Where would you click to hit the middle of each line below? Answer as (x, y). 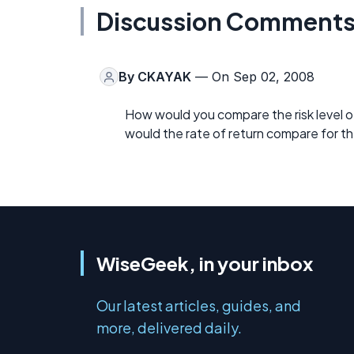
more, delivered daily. (169, 328)
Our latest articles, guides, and (199, 305)
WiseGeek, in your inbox (205, 263)
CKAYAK (164, 77)
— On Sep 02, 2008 (253, 77)
